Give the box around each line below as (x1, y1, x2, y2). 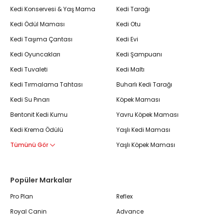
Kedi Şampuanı (116, 50, 162, 59)
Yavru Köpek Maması (116, 110, 179, 119)
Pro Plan (10, 192, 33, 201)
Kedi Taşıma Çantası (10, 35, 73, 44)
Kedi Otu (116, 20, 141, 29)
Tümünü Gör (10, 141, 50, 149)
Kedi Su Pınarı (10, 95, 50, 104)
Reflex (116, 192, 133, 201)
